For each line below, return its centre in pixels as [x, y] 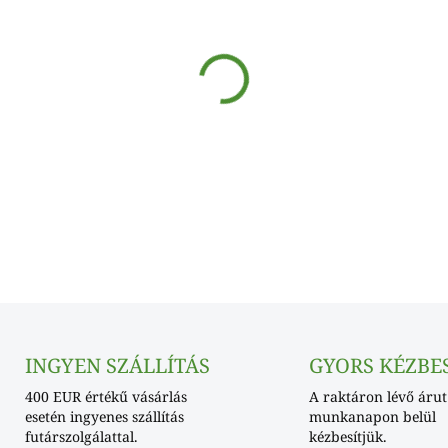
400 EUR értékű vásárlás [105, 397]
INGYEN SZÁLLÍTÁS [117, 366]
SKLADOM [285, 16]
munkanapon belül [372, 417]
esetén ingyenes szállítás [104, 417]
